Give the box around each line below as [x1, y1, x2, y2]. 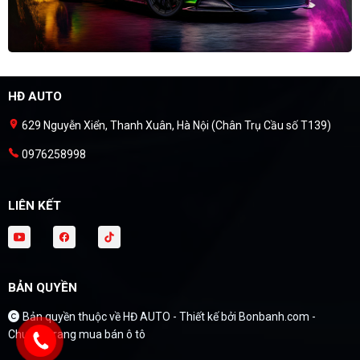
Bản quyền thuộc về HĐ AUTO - [20, 310, 179, 324]
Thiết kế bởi [179, 310, 239, 324]
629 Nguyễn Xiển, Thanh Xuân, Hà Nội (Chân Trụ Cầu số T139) [19, 119, 331, 133]
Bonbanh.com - [239, 310, 316, 324]
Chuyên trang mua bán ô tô [8, 328, 145, 342]
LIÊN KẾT [8, 198, 61, 214]
